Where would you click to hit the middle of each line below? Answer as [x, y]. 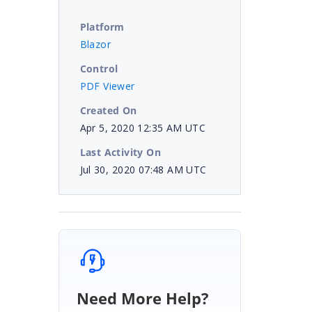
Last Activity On [120, 152]
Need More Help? [142, 298]
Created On [108, 110]
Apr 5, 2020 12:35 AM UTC [143, 127]
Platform [102, 26]
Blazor [95, 44]
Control [99, 68]
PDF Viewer [107, 86]
